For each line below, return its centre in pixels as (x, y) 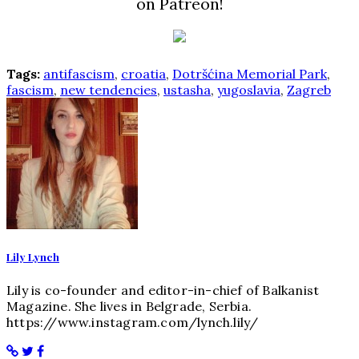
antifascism (79, 74)
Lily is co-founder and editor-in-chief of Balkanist (163, 290)
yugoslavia (249, 90)
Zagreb (309, 90)
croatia (143, 74)
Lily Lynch (33, 257)
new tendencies (109, 90)
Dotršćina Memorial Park (250, 74)
